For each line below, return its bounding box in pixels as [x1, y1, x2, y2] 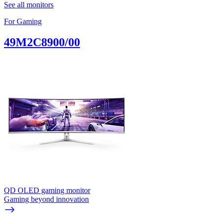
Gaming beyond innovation [4, 194, 89, 203]
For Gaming [4, 17, 42, 26]
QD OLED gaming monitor [4, 186, 90, 194]
